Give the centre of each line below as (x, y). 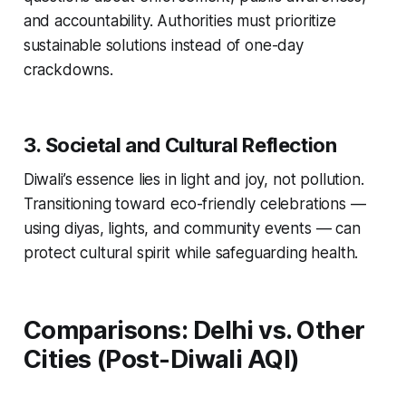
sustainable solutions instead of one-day (163, 46)
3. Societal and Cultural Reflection (180, 145)
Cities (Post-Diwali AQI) (161, 360)
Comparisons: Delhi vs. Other (194, 331)
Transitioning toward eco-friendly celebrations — (194, 204)
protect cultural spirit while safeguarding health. (191, 253)
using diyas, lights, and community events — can (192, 229)
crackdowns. (68, 70)
